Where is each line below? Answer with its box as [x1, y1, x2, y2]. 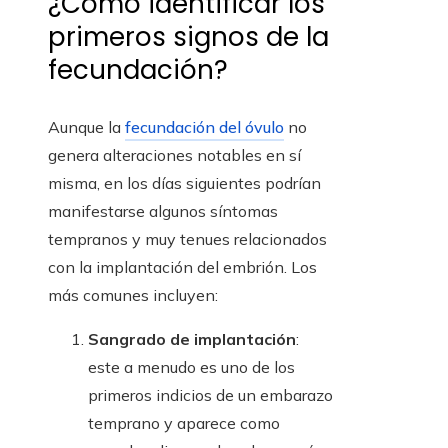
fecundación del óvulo [125, 117, 284, 138]
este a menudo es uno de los [88, 357, 295, 378]
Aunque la [48, 117, 125, 138]
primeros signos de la [48, 19, 329, 56]
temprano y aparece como [88, 413, 280, 434]
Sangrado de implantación [88, 329, 296, 350]
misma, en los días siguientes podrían [48, 173, 321, 194]
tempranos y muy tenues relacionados [48, 229, 327, 250]
